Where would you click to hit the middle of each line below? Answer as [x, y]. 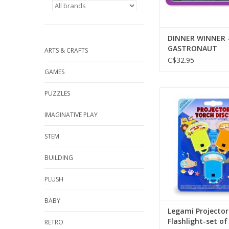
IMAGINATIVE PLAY [71, 115]
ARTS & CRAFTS [66, 50]
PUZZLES [57, 93]
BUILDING [59, 158]
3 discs [213, 103]
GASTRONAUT [192, 49]
